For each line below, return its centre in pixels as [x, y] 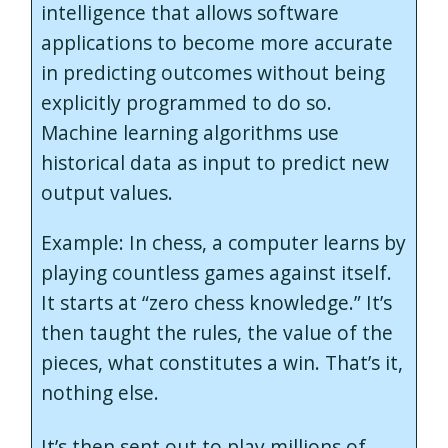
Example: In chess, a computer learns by [223, 242]
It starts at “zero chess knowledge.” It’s [216, 302]
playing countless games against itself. [216, 272]
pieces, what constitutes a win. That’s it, [221, 362]
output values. [106, 193]
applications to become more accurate [216, 43]
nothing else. [99, 392]
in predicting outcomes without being [212, 73]
